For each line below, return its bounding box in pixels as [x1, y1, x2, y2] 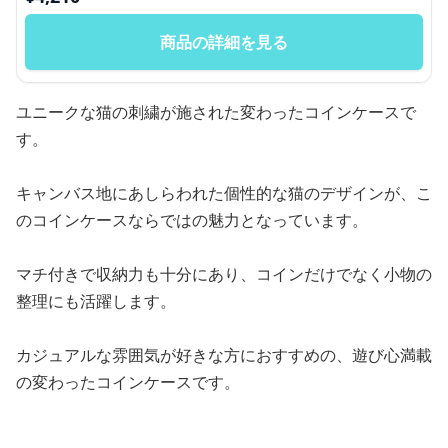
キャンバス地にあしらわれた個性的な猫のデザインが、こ [16, 182, 432, 204]
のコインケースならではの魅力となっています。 [16, 209, 368, 231]
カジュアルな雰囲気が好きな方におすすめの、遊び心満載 [16, 344, 432, 366]
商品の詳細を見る [160, 31, 288, 53]
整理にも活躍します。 [16, 290, 176, 312]
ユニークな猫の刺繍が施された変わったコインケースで [16, 101, 416, 123]
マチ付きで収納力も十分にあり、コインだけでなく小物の [16, 263, 432, 285]
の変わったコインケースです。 [16, 371, 240, 393]
